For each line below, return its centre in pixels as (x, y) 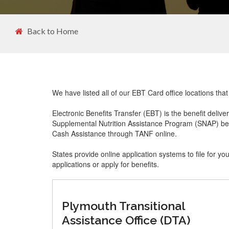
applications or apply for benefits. (106, 164)
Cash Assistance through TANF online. (114, 133)
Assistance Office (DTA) (126, 220)
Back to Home (53, 31)
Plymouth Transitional (123, 206)
